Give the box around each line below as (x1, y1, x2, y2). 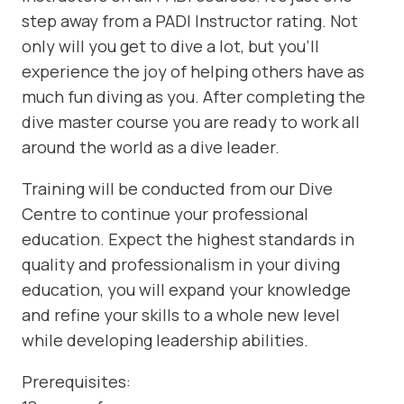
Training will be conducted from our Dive (22, 178, 333, 200)
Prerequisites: (22, 371, 131, 393)
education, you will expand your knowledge (22, 279, 351, 301)
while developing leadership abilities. (22, 329, 308, 352)
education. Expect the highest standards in (22, 228, 354, 251)
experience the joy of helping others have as (22, 60, 364, 83)
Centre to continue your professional (22, 203, 308, 225)
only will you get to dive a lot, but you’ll (22, 35, 319, 58)
